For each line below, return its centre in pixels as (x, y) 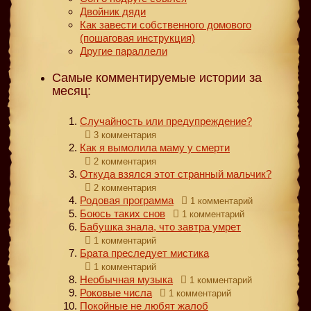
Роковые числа (116, 292)
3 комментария (125, 135)
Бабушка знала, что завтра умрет (160, 226)
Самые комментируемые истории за (157, 77)
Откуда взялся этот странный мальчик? (176, 174)
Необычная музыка (126, 279)
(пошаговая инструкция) (137, 37)
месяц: (72, 91)
